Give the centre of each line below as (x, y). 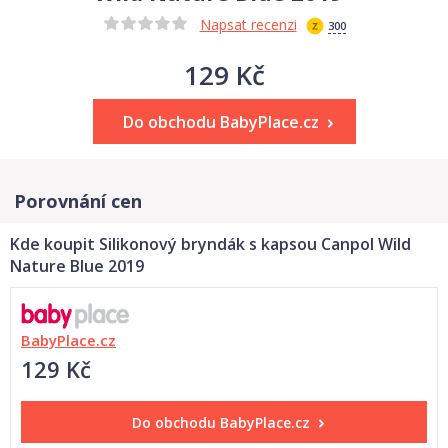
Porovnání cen (78, 201)
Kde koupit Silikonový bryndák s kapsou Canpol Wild (210, 244)
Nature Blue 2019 (77, 266)
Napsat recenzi (248, 24)
